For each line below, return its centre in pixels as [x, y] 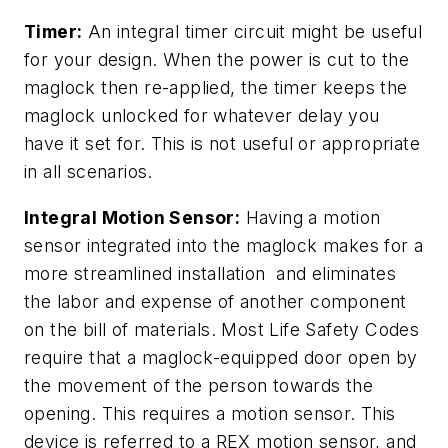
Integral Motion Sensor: [132, 217]
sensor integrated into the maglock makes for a [224, 245]
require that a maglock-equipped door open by [221, 357]
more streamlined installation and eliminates [210, 273]
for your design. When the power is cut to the [216, 60]
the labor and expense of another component [215, 301]
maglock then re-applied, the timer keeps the [216, 88]
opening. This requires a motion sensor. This [210, 413]
